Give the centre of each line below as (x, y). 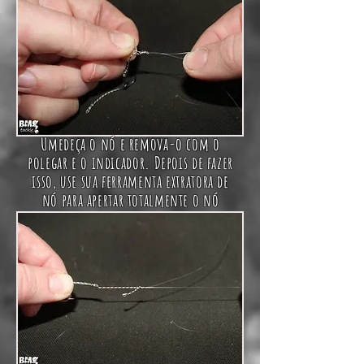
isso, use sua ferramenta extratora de (130, 182)
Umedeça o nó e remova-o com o (130, 144)
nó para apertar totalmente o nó (130, 200)
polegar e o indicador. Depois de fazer (130, 163)
